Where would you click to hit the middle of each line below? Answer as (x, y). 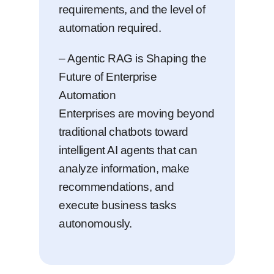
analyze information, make (124, 168)
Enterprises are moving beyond (137, 113)
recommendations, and (116, 187)
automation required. (110, 28)
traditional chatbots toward (124, 132)
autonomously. (95, 224)
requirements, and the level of (132, 9)
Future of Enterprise (108, 77)
